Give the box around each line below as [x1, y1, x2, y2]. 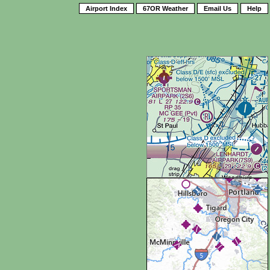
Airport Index [86, 5, 127, 12]
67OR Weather [143, 5, 188, 12]
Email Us [204, 5, 231, 12]
